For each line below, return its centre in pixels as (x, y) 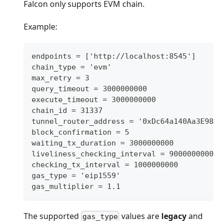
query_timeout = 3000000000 (89, 89)
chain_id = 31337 (67, 110)
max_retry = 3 (60, 78)
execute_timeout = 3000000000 (94, 99)
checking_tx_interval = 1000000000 (105, 165)
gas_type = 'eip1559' (76, 175)
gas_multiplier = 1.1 (76, 186)
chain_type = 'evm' (72, 67)
